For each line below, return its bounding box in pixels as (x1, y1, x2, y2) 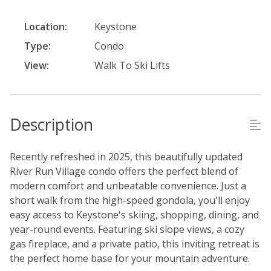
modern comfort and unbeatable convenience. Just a (10, 179, 246, 193)
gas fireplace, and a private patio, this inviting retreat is (10, 237, 260, 251)
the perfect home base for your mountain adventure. (10, 252, 250, 266)
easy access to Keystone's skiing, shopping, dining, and (10, 208, 259, 222)
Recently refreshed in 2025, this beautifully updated (10, 150, 243, 164)
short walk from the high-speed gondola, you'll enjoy (10, 194, 250, 207)
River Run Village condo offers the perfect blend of (10, 165, 238, 178)
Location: (24, 20, 67, 34)
